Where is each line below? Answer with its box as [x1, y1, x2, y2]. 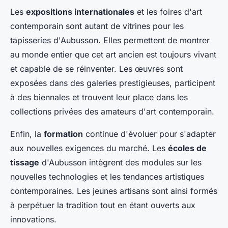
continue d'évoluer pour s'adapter [83, 129, 216, 139]
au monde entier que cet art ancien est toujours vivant [10, 49, 216, 60]
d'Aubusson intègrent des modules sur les [39, 157, 202, 168]
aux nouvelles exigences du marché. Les [10, 143, 168, 154]
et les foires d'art [134, 7, 202, 17]
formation [44, 129, 83, 139]
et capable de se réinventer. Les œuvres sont [10, 64, 183, 74]
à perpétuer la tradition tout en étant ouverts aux [10, 200, 195, 211]
